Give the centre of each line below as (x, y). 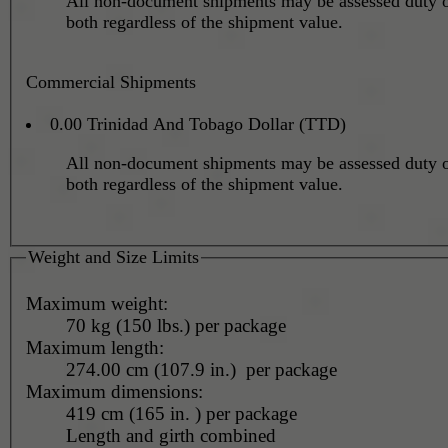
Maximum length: (94, 347)
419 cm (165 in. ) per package (181, 413)
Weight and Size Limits (113, 257)
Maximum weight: (96, 303)
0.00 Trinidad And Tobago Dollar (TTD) (322, 124)
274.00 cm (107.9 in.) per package (245, 369)
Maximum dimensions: (114, 391)
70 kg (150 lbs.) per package (175, 325)
